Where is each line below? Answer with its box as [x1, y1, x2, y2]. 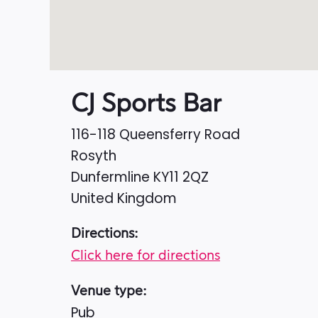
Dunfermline [71, 168, 153, 187]
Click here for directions [71, 249, 220, 263]
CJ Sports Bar [71, 92, 221, 117]
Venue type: [71, 285, 147, 299]
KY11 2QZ [153, 168, 209, 187]
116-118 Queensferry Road [71, 125, 240, 145]
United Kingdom [71, 189, 177, 209]
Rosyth [71, 146, 116, 166]
